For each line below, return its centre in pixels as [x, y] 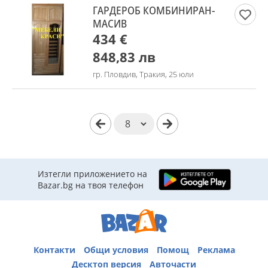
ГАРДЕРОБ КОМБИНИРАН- [154, 10]
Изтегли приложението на [92, 174]
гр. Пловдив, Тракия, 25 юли [143, 74]
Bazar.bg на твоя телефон [90, 185]
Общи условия [116, 249]
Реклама [216, 249]
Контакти [54, 249]
